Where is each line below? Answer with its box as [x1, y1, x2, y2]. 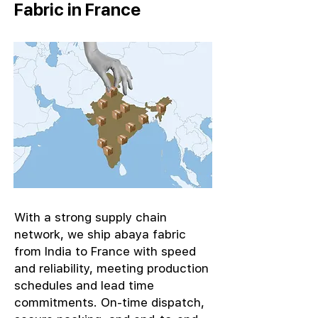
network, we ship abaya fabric [14, 227, 186, 241]
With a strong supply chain [14, 210, 167, 224]
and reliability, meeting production [14, 261, 209, 275]
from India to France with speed [14, 244, 196, 258]
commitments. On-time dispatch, [14, 295, 204, 309]
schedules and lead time [14, 278, 154, 292]
